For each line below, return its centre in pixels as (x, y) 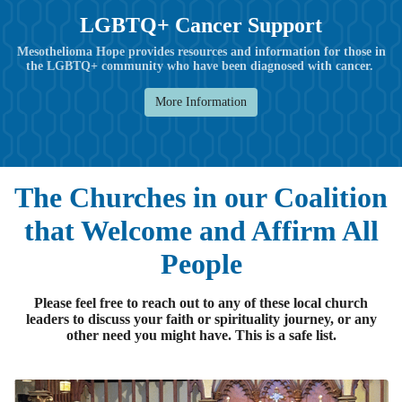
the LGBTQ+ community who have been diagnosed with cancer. (201, 66)
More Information (201, 102)
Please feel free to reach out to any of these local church (201, 302)
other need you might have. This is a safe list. (201, 335)
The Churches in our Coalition (201, 197)
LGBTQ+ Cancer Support (201, 25)
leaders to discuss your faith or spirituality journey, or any (201, 319)
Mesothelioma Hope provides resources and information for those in (201, 51)
